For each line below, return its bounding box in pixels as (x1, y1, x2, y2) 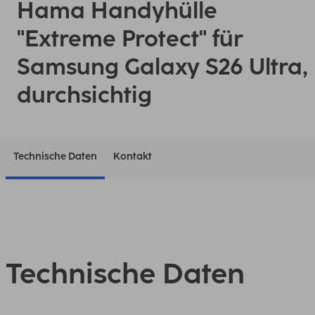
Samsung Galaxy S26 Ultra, (17, 53, 308, 80)
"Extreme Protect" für (17, 25, 243, 52)
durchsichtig (17, 82, 152, 108)
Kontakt (112, 150, 152, 162)
